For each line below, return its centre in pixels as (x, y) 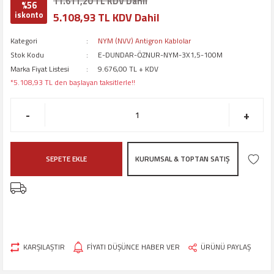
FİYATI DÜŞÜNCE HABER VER (133, 247)
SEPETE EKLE (66, 159)
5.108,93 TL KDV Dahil (106, 17)
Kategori (24, 41)
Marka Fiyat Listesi (40, 69)
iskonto (29, 15)
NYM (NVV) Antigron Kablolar (145, 41)
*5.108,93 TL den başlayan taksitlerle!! (73, 83)
